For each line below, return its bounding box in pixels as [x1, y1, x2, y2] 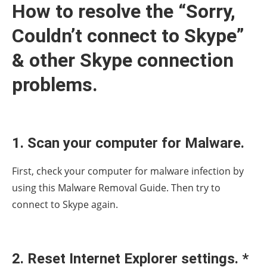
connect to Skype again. [12, 197, 118, 211]
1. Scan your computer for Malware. [12, 134, 244, 151]
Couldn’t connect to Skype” [12, 24, 244, 47]
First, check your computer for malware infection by [12, 164, 244, 178]
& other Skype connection [12, 48, 234, 72]
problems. [12, 73, 98, 96]
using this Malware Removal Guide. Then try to [12, 181, 221, 194]
